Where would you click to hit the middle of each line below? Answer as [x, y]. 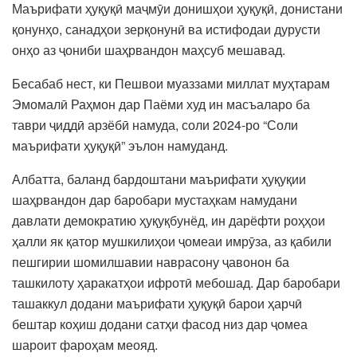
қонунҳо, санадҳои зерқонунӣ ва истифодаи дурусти [166, 29]
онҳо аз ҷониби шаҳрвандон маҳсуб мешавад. [149, 49]
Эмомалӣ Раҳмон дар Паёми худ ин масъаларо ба [161, 104]
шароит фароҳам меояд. [85, 344]
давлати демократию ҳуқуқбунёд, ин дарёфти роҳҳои [169, 220]
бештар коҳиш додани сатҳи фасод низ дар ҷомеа [160, 324]
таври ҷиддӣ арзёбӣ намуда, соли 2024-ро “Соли [155, 124]
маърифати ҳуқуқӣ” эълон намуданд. [120, 145]
